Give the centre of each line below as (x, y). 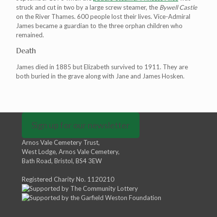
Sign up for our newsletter (81, 125)
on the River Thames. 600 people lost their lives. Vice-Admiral (103, 17)
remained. (30, 35)
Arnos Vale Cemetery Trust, (61, 143)
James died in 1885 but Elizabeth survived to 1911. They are (102, 67)
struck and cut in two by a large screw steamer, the (88, 8)
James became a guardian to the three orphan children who (99, 26)
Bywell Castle (178, 8)
